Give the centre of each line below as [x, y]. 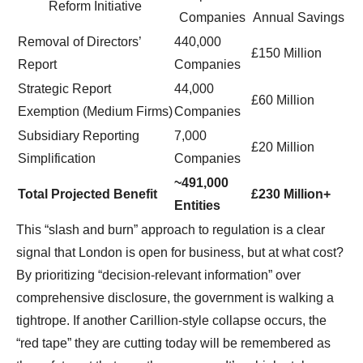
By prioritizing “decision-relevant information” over [158, 275]
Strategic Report [64, 89]
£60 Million [283, 100]
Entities [197, 206]
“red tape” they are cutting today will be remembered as [173, 344]
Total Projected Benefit [88, 194]
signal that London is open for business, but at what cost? [180, 253]
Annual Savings [298, 18]
